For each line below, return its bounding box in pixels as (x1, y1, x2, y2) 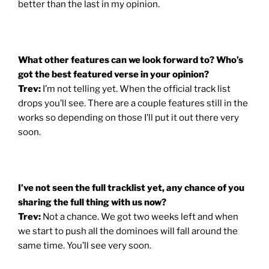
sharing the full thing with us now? (18, 196, 166, 208)
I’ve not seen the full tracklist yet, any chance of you (18, 182, 244, 193)
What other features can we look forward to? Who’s (18, 54, 243, 65)
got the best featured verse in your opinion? (18, 68, 209, 80)
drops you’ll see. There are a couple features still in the (18, 97, 248, 109)
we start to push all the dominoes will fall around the (18, 225, 238, 237)
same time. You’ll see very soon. (18, 240, 151, 251)
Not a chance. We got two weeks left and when (43, 211, 238, 222)
